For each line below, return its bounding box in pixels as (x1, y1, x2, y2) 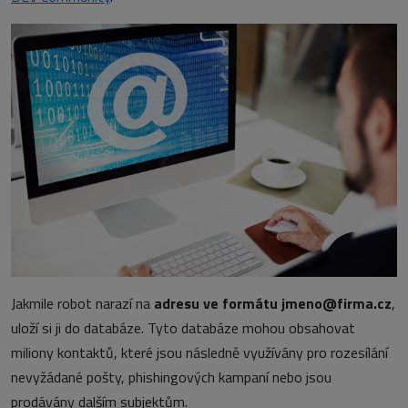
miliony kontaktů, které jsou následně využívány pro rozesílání (11, 342, 388, 364)
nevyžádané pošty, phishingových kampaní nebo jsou (11, 366, 331, 389)
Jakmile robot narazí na (11, 292, 154, 315)
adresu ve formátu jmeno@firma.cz (154, 292, 392, 315)
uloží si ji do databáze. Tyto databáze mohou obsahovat (11, 317, 355, 340)
